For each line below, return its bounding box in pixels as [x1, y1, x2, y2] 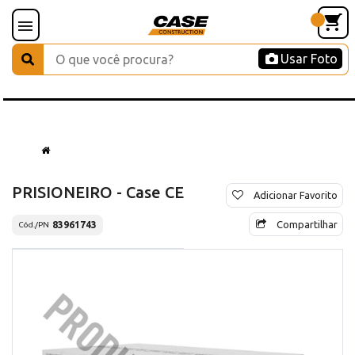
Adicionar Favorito [254, 189, 338, 200]
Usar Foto [281, 52, 338, 66]
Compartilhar [277, 218, 338, 230]
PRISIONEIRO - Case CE [12, 182, 184, 201]
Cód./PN [18, 220, 49, 230]
